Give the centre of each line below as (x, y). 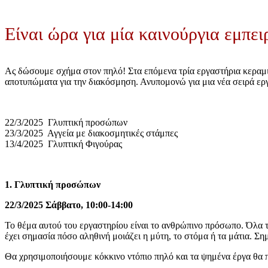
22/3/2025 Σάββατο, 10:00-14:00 (69, 205)
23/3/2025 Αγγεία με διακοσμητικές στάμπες (91, 133)
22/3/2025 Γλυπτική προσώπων (66, 123)
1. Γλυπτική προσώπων (53, 185)
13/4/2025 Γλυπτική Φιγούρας (63, 144)
